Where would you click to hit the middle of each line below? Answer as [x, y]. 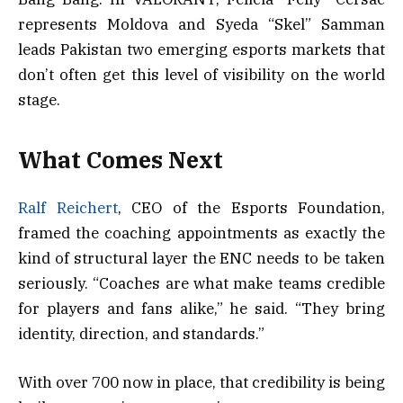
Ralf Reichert [68, 207]
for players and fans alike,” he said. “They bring [201, 308]
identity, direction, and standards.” [141, 333]
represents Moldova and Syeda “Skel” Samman [201, 25]
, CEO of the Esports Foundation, [251, 207]
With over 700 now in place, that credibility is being [201, 382]
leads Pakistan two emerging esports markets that [201, 50]
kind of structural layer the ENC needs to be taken [201, 258]
